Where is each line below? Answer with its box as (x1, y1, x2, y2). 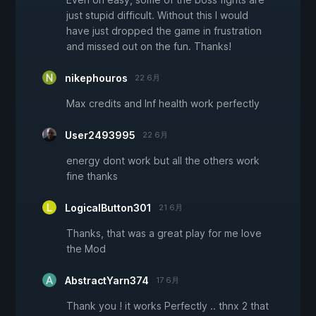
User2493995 (65, 129, 135, 142)
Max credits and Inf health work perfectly (66, 97, 260, 110)
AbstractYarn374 (65, 274, 149, 287)
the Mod (66, 243, 106, 255)
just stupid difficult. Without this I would (66, 9, 248, 22)
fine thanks (66, 170, 118, 183)
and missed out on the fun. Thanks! (66, 40, 231, 53)
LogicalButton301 (65, 202, 152, 214)
